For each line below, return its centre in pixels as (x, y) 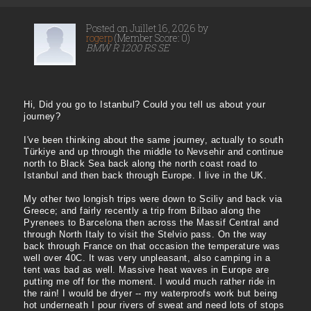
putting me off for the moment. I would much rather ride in (149, 282)
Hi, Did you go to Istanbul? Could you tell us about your (144, 105)
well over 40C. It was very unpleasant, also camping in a (147, 258)
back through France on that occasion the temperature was (152, 246)
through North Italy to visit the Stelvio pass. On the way (145, 235)
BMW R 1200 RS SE (128, 48)
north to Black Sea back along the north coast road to (141, 164)
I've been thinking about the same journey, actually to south (153, 140)
